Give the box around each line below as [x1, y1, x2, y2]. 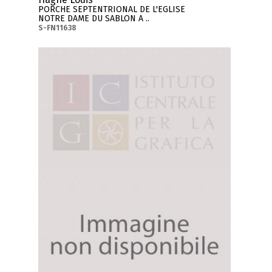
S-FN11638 [38, 23, 77, 32]
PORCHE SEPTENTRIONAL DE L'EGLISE [38, 4, 186, 15]
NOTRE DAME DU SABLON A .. [38, 13, 150, 24]
